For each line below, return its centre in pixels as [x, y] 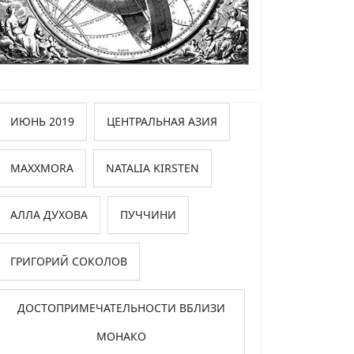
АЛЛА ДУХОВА [49, 215]
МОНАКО [121, 337]
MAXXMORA [42, 168]
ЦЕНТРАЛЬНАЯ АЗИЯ [162, 122]
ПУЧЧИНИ [148, 215]
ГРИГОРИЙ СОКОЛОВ [69, 262]
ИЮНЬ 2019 [42, 122]
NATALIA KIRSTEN [153, 168]
